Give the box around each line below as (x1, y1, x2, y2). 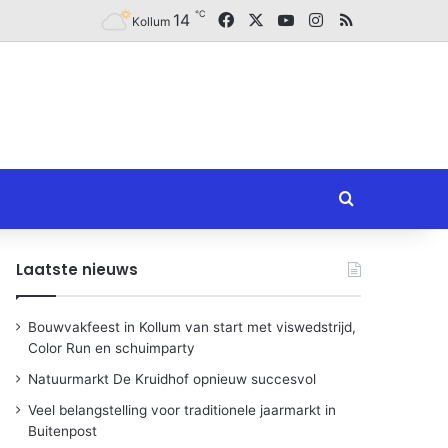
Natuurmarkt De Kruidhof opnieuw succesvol (28, 371, 317, 387)
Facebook (233, 9, 308, 29)
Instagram (322, 9, 397, 29)
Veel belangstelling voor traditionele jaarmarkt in (28, 402, 337, 418)
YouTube (293, 9, 358, 29)
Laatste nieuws (16, 259, 139, 280)
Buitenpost (28, 423, 98, 439)
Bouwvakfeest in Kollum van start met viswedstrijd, (28, 319, 357, 335)
